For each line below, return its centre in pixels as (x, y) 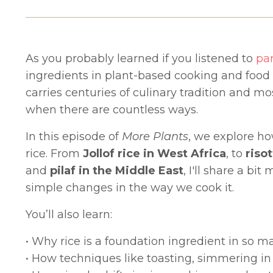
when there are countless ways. (112, 110)
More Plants (155, 137)
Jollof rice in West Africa (154, 154)
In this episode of (74, 137)
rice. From (54, 154)
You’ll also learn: (69, 215)
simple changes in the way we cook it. (130, 188)
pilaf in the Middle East (117, 171)
